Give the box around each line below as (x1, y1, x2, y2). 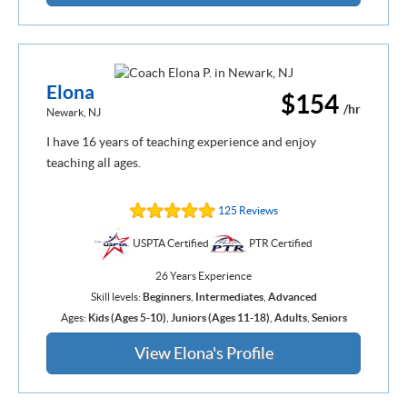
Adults (273, 311, 307, 323)
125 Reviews (217, 204, 278, 217)
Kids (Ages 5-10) (87, 311, 166, 323)
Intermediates (194, 290, 263, 303)
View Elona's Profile (134, 342, 273, 362)
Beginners (142, 290, 191, 303)
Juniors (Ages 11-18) (170, 311, 270, 323)
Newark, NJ (46, 106, 101, 119)
